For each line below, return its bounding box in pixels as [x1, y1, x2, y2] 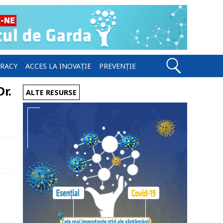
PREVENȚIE [99, 61, 136, 71]
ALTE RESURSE [26, 88, 77, 97]
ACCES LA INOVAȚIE [25, 61, 91, 71]
